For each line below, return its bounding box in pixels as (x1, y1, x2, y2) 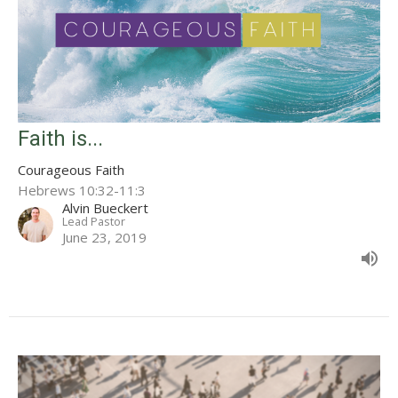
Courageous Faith (18, 161, 124, 179)
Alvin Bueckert (62, 199, 148, 218)
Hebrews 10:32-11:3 (18, 181, 146, 200)
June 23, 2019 (62, 228, 147, 247)
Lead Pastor (62, 213, 125, 230)
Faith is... (18, 126, 103, 152)
